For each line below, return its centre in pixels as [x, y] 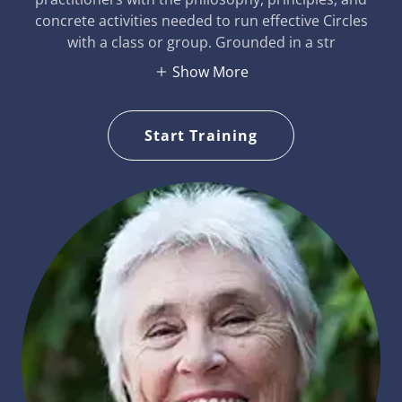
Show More [210, 72]
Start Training [201, 135]
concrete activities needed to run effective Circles [201, 21]
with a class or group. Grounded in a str [201, 43]
